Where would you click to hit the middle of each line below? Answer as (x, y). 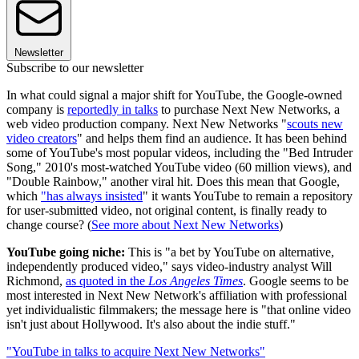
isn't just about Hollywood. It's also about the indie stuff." (151, 324)
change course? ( (49, 224)
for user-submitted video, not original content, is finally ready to (167, 210)
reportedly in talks (113, 109)
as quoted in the (107, 280)
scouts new (315, 123)
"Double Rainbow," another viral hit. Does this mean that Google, (173, 181)
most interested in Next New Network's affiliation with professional (177, 295)
